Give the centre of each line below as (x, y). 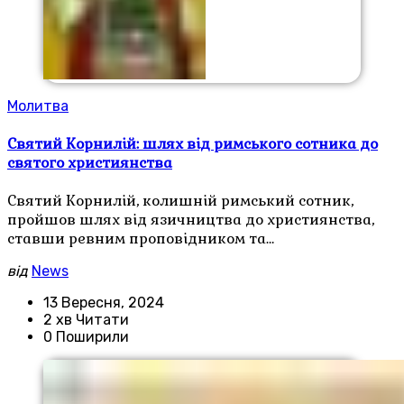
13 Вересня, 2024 (104, 303)
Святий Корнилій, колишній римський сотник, (180, 201)
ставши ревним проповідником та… (141, 239)
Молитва (38, 106)
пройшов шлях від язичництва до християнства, (191, 220)
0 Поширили (86, 337)
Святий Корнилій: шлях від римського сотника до (193, 143)
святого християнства (90, 162)
